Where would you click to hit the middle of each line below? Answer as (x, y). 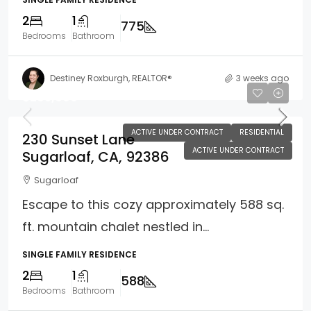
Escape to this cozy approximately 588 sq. (153, 205)
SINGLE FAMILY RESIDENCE (79, 255)
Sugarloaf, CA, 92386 (96, 157)
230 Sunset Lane (78, 140)
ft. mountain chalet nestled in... (116, 227)
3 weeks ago (262, 78)
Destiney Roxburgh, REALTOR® (111, 78)
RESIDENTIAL (262, 133)
